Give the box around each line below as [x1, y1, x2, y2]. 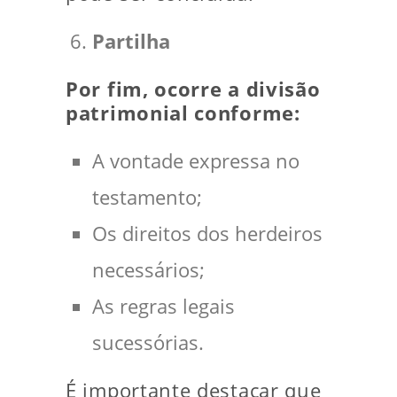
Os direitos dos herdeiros [92, 221, 323, 247]
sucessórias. [92, 330, 204, 356]
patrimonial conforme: [66, 100, 300, 127]
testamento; [92, 184, 202, 211]
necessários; [92, 257, 205, 284]
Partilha [92, 28, 170, 55]
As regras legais [92, 293, 235, 320]
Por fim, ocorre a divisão [66, 76, 321, 103]
